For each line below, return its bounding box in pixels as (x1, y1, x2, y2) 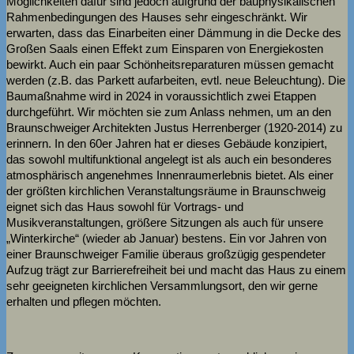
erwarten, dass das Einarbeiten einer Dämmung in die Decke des (6, 25, 341, 40)
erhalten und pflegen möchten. (6, 294, 161, 308)
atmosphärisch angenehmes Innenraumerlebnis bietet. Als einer (6, 168, 333, 182)
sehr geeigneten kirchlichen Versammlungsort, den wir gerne (6, 278, 318, 292)
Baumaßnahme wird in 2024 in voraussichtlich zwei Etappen (6, 88, 316, 103)
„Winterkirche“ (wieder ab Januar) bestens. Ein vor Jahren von (6, 231, 326, 245)
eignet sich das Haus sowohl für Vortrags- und (6, 199, 243, 213)
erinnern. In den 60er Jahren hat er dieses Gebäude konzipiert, (6, 136, 327, 150)
